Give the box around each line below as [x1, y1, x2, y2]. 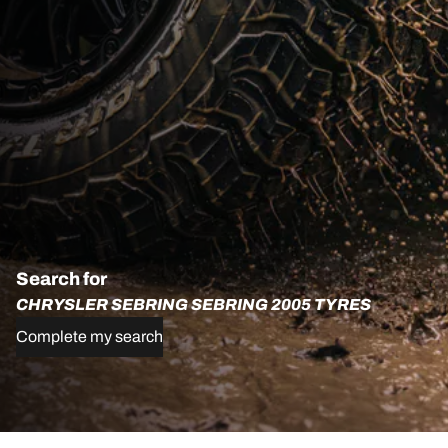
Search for [16, 269, 107, 289]
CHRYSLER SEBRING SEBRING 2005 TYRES [16, 296, 371, 313]
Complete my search [16, 328, 163, 345]
